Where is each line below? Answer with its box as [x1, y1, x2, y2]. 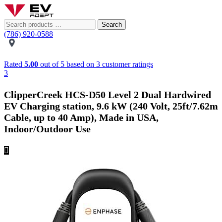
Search [102, 21, 122, 28]
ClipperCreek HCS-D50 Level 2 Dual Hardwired [4, 89, 211, 101]
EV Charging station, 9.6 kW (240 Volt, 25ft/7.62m [4, 101, 218, 112]
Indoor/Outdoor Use [4, 123, 91, 135]
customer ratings [100, 60, 153, 68]
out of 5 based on [38, 60, 96, 68]
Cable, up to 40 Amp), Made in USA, [4, 112, 159, 123]
